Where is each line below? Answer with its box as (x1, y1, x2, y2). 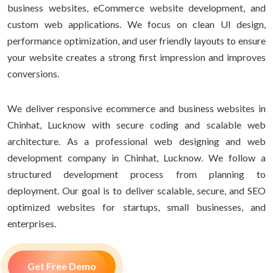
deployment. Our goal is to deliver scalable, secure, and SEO (7, 184, 266, 196)
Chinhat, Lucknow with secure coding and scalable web (7, 118, 266, 130)
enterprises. (7, 217, 56, 229)
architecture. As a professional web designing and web (7, 135, 266, 147)
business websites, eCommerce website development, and (7, 1, 266, 13)
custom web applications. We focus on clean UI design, (7, 18, 266, 30)
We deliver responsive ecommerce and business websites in (7, 102, 266, 114)
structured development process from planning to (7, 168, 266, 180)
